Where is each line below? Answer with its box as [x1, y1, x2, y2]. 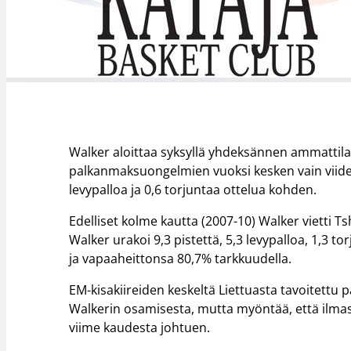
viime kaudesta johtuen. [69, 319, 211, 337]
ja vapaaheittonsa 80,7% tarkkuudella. [69, 250, 292, 268]
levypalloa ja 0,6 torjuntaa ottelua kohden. [69, 181, 317, 199]
